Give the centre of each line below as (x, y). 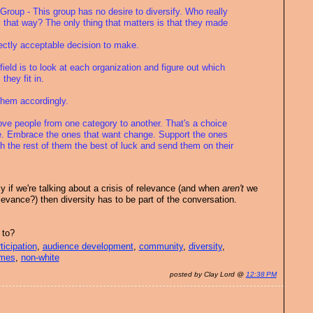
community (161, 247)
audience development (88, 247)
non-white (40, 258)
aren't (233, 188)
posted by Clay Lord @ (208, 275)
